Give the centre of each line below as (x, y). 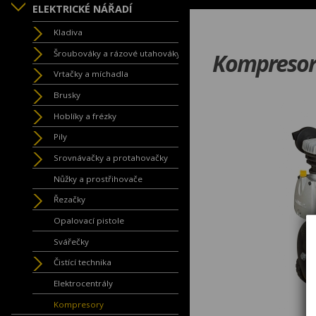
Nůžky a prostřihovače (98, 178)
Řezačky (69, 200)
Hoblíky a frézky (85, 116)
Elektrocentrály (83, 283)
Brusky (67, 95)
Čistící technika (83, 262)
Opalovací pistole (89, 220)
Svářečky (71, 241)
